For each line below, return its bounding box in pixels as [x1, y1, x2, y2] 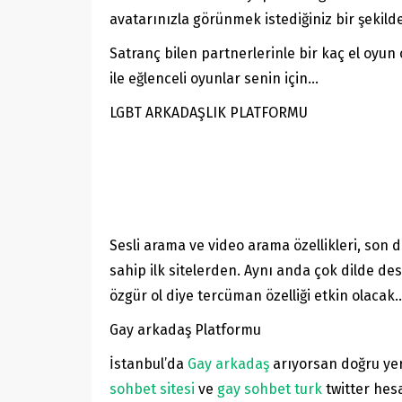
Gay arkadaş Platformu [109, 321, 261, 339]
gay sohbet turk [217, 380, 322, 398]
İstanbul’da [109, 355, 188, 373]
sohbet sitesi [109, 380, 195, 398]
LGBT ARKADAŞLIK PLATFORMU [109, 104, 308, 122]
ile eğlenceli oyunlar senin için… [109, 70, 319, 88]
